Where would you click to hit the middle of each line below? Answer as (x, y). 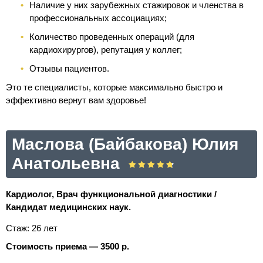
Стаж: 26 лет (32, 228)
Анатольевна (66, 163)
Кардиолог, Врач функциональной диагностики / (111, 194)
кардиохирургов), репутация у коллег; (106, 50)
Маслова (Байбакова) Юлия (125, 144)
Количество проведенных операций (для (112, 37)
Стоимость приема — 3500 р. (68, 246)
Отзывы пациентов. (69, 68)
